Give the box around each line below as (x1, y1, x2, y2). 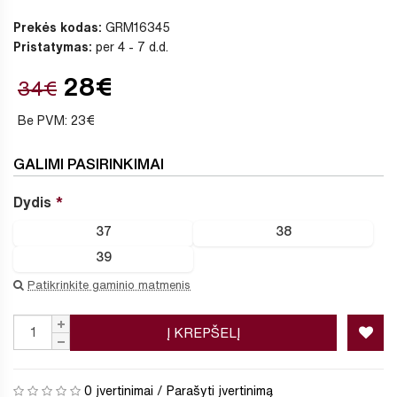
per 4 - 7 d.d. (92, 40, 168, 53)
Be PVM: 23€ (18, 113, 95, 127)
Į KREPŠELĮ (167, 325, 240, 339)
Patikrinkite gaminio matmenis (27, 278, 191, 291)
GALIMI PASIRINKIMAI (13, 155, 164, 171)
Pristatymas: (13, 40, 92, 53)
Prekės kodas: (13, 20, 102, 34)
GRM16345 (102, 20, 170, 34)
